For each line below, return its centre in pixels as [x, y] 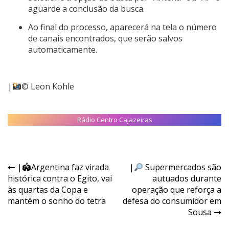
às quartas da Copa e [48, 190]
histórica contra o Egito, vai [60, 179]
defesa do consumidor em [172, 201]
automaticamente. [64, 50]
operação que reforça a [177, 190]
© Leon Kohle [48, 87]
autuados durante [187, 179]
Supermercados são [182, 167]
